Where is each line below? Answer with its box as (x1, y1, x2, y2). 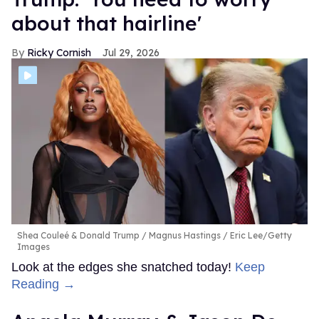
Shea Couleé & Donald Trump (17, 230, 140, 241)
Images (17, 241, 50, 253)
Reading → (11, 277, 75, 292)
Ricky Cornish (27, 46, 91, 59)
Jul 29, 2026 (103, 46, 159, 59)
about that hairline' (11, 10, 202, 36)
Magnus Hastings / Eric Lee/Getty (147, 230, 292, 241)
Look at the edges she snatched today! (11, 260, 235, 275)
